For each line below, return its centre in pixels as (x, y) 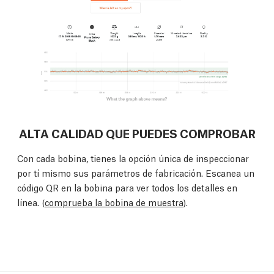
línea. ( (31, 202)
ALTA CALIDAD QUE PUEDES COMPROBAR (137, 132)
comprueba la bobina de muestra (114, 202)
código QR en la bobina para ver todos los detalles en (127, 187)
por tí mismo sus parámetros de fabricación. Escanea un (136, 172)
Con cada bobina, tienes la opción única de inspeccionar (133, 157)
